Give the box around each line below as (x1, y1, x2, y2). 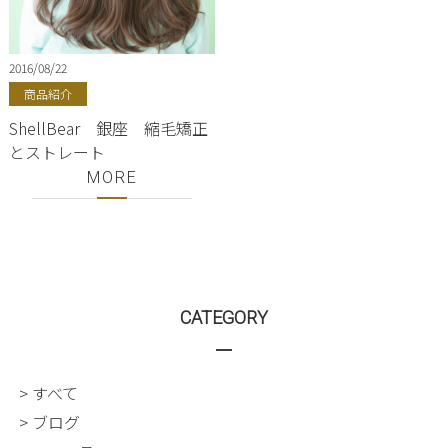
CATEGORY (179, 306, 268, 328)
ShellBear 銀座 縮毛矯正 (9, 115, 209, 140)
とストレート (9, 139, 106, 164)
